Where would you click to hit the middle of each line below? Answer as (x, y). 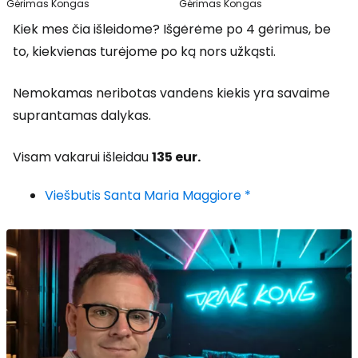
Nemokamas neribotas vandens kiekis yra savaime (171, 93)
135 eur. (176, 157)
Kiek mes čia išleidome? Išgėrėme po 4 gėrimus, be (172, 30)
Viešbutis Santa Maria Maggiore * (148, 196)
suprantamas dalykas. (82, 116)
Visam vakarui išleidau (82, 157)
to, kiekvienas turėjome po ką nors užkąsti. (144, 52)
